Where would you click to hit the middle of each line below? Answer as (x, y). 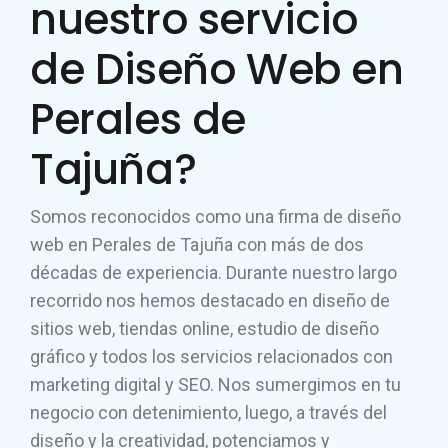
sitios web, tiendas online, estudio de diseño (204, 328)
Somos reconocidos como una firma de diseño (215, 216)
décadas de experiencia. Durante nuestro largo (213, 272)
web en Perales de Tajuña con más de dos (197, 244)
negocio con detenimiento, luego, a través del (208, 412)
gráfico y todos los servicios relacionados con (211, 356)
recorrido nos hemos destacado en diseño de (210, 300)
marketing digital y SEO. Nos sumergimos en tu (215, 384)
